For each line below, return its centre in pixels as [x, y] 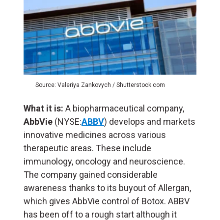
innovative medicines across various [95, 135]
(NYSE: [67, 122]
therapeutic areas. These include [87, 148]
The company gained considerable [91, 175]
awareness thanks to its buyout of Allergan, [107, 188]
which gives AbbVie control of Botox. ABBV [107, 201]
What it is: [43, 109]
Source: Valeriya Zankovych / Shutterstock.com [100, 85]
